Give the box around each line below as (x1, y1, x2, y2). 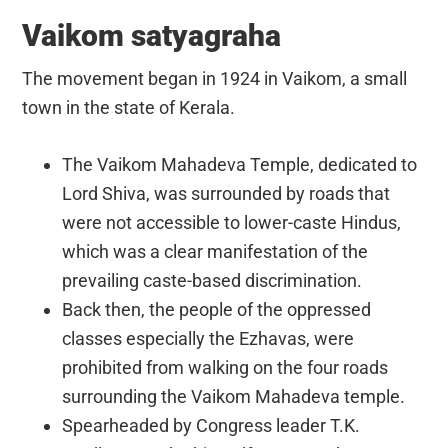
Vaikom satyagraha (22, 17, 282, 53)
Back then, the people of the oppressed (62, 298, 372, 320)
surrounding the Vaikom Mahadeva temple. (62, 385, 406, 407)
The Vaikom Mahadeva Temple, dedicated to (62, 153, 418, 175)
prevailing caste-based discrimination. (62, 269, 363, 291)
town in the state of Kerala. (22, 96, 236, 118)
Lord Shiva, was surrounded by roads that (62, 182, 391, 204)
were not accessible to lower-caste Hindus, (62, 211, 402, 233)
